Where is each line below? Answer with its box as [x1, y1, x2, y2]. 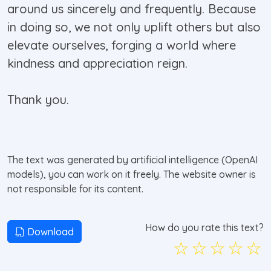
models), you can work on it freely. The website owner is [7, 168, 256, 181]
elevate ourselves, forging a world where [7, 38, 236, 53]
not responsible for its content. [7, 183, 143, 195]
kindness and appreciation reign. [7, 56, 188, 71]
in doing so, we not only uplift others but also [7, 19, 261, 35]
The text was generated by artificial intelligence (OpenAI [7, 154, 258, 166]
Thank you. [7, 92, 69, 108]
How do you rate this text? [145, 221, 264, 234]
